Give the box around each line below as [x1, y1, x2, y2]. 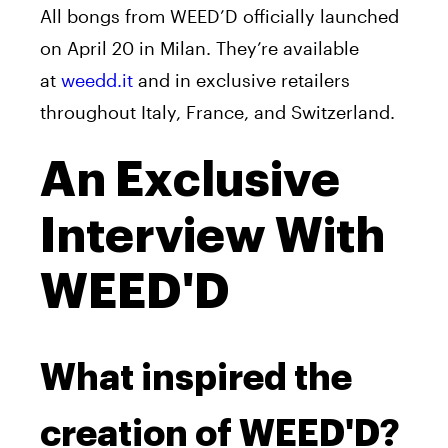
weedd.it [61, 68, 133, 91]
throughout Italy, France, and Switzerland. [40, 100, 400, 123]
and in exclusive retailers [133, 68, 350, 91]
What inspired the [40, 359, 352, 396]
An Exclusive [40, 155, 340, 204]
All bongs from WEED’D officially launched [40, 4, 399, 27]
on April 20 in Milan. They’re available [40, 36, 359, 59]
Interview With [40, 211, 385, 260]
